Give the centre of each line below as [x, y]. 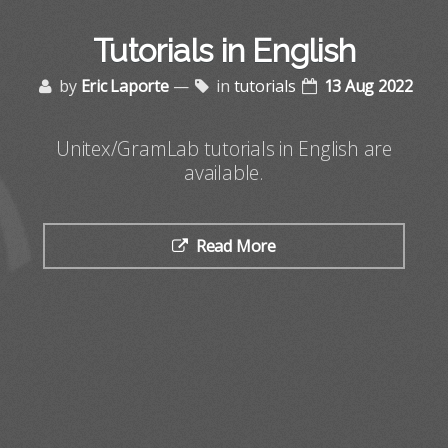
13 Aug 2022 [368, 86]
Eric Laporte [124, 86]
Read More [235, 245]
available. [224, 172]
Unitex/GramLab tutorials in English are [224, 148]
